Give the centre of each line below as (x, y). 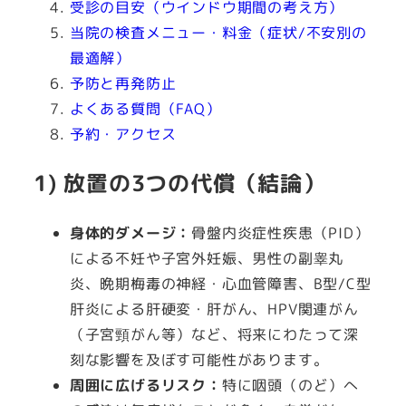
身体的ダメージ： (130, 233)
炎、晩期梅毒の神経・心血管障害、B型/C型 (220, 284)
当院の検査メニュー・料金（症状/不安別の (218, 33)
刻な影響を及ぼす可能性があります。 (199, 360)
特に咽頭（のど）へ (290, 386)
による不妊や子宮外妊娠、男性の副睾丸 (207, 259)
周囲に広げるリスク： (145, 386)
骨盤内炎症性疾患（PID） (280, 233)
